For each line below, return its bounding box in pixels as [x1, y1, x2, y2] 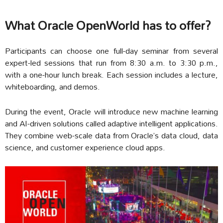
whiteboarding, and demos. [5, 78, 100, 95]
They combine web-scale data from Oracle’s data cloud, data [5, 126, 218, 143]
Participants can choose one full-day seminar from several [5, 42, 218, 59]
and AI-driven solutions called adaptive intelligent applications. [5, 114, 218, 131]
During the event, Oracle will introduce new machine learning [5, 103, 218, 119]
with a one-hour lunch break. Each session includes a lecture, [5, 66, 218, 83]
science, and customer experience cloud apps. [5, 138, 165, 155]
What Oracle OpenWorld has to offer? [5, 12, 211, 38]
